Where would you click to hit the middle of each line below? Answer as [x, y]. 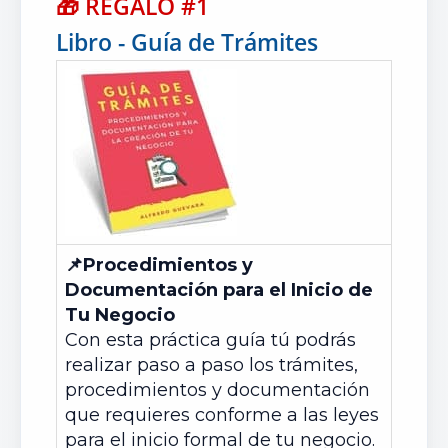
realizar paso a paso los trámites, [211, 365]
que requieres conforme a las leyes [222, 415]
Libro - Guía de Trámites [187, 42]
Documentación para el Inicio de [219, 290]
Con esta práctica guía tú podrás [210, 340]
